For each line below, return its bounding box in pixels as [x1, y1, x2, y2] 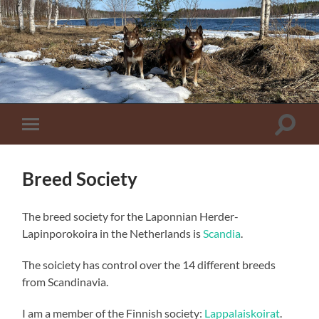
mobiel [33, 139, 67, 153]
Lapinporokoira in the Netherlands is [22, 226, 204, 241]
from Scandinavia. [22, 275, 109, 289]
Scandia [203, 226, 241, 241]
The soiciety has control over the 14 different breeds [22, 258, 276, 272]
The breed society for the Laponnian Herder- [22, 209, 239, 224]
